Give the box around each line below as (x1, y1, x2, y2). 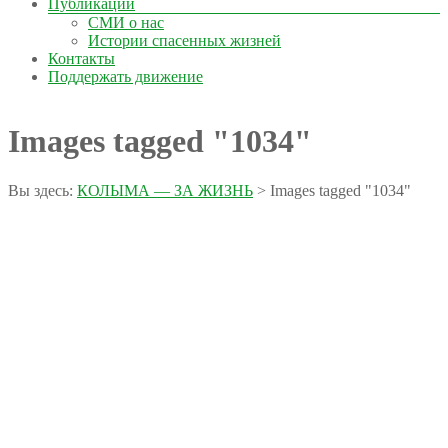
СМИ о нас (88, 14, 164, 31)
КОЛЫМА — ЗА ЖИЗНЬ (77, 181, 253, 199)
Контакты (48, 50, 115, 67)
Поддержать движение (48, 68, 203, 85)
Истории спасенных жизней (88, 32, 281, 49)
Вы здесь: (8, 181, 73, 199)
